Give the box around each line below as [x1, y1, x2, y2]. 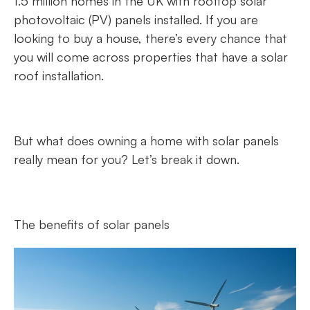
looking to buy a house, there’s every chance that [14, 30, 287, 46]
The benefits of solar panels [14, 217, 173, 232]
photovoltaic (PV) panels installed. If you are [14, 12, 258, 27]
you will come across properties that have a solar [14, 49, 288, 64]
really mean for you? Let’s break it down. [14, 152, 243, 167]
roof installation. [14, 68, 109, 83]
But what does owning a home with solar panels [14, 133, 279, 148]
